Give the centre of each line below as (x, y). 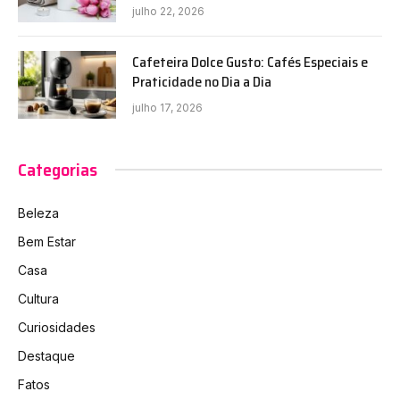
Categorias (58, 169)
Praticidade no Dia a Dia (202, 81)
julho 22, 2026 (168, 11)
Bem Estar (47, 241)
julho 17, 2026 (167, 107)
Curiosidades (57, 327)
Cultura (38, 298)
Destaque (46, 355)
